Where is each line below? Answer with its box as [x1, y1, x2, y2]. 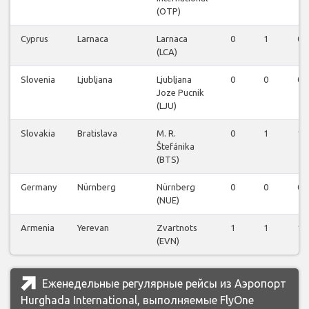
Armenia [21, 223, 54, 233]
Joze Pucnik [157, 88, 204, 98]
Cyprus [21, 34, 48, 44]
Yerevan [77, 223, 109, 233]
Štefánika [157, 141, 195, 152]
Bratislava [77, 128, 117, 139]
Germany [21, 182, 57, 192]
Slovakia [21, 128, 55, 139]
